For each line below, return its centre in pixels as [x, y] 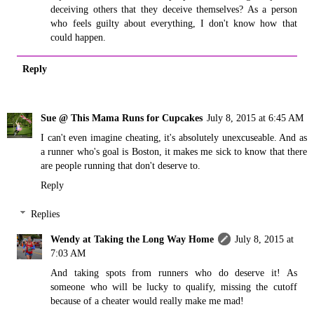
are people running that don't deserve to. [121, 165]
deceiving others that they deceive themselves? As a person [174, 9]
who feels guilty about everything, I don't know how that [174, 23]
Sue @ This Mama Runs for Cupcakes [122, 117]
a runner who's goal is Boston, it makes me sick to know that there [174, 151]
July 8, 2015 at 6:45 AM [255, 117]
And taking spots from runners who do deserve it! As [174, 273]
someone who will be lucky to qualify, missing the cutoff [174, 287]
